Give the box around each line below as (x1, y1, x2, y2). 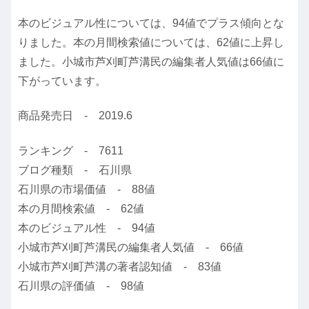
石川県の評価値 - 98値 (18, 279, 144, 292)
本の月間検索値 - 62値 (18, 202, 144, 215)
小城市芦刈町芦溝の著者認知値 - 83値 (18, 260, 221, 272)
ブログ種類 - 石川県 (18, 163, 132, 176)
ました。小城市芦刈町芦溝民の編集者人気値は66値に (18, 55, 284, 68)
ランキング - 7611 (18, 144, 123, 157)
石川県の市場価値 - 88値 (18, 183, 155, 195)
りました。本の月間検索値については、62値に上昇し (18, 36, 284, 48)
